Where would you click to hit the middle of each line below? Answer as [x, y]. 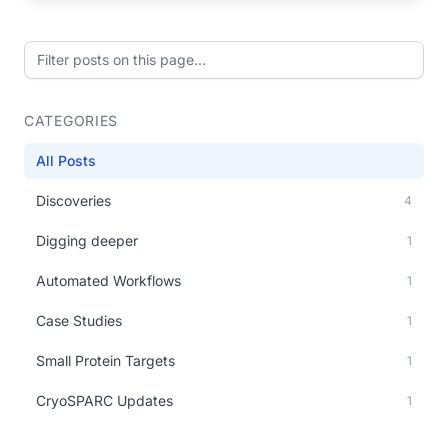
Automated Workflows [108, 280]
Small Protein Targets [105, 360]
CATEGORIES [71, 120]
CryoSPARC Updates [104, 400]
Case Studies [79, 320]
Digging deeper [87, 240]
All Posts [66, 160]
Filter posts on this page [113, 52]
